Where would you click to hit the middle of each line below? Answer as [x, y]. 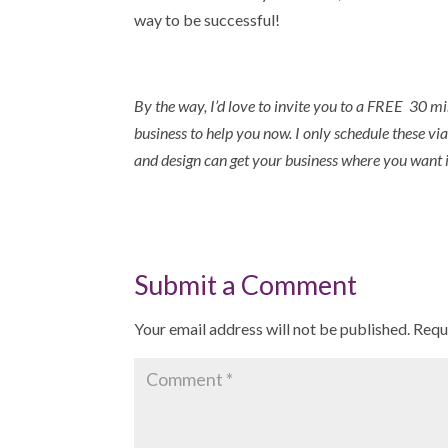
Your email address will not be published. [272, 328]
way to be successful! [207, 19]
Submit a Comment [246, 284]
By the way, [172, 105]
